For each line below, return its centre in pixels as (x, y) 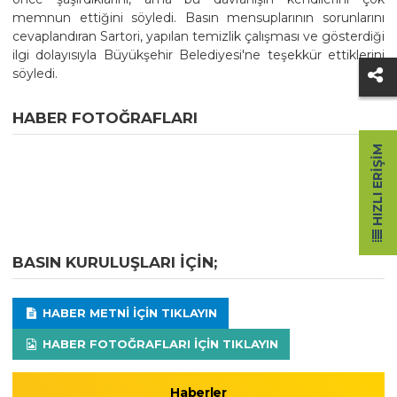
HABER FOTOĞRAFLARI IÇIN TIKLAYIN (158, 343)
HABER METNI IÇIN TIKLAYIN (128, 312)
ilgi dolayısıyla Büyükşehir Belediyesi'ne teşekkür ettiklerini (198, 54)
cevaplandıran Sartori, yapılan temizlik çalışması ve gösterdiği (198, 36)
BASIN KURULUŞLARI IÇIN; (115, 262)
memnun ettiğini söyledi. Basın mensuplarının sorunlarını (198, 17)
